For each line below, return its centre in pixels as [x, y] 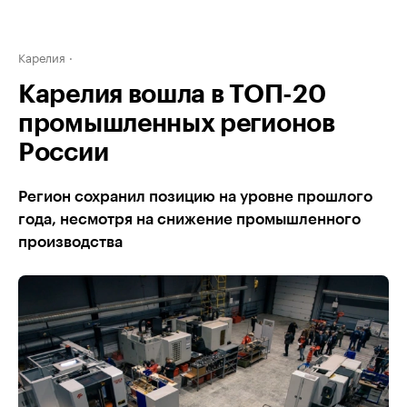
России [64, 153]
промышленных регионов [177, 124]
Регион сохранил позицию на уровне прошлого [195, 197]
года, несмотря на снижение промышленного [189, 219]
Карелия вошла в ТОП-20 [172, 94]
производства [70, 242]
